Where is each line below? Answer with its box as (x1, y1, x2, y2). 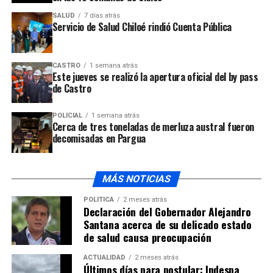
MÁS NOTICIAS (101, 172, 172, 185)
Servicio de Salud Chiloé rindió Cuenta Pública (52, 19, 232, 34)
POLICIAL (52, 111, 82, 119)
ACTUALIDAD (83, 253, 126, 261)
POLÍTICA (83, 195, 114, 204)
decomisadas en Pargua (52, 130, 146, 146)
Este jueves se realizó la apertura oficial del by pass (52, 69, 258, 84)
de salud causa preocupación (83, 229, 211, 245)
